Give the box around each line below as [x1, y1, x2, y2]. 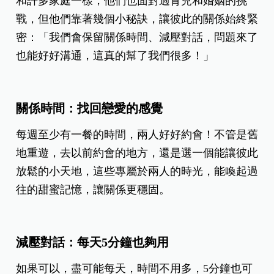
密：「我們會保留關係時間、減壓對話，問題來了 [16, 31, 259, 44]
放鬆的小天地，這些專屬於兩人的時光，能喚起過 [16, 165, 259, 178]
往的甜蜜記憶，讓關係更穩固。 [16, 183, 171, 196]
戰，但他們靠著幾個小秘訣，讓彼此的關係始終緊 [16, 13, 259, 26]
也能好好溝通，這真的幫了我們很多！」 [16, 50, 215, 62]
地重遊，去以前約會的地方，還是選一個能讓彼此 [16, 147, 259, 160]
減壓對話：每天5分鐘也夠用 [16, 235, 169, 250]
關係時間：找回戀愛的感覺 [16, 102, 163, 116]
